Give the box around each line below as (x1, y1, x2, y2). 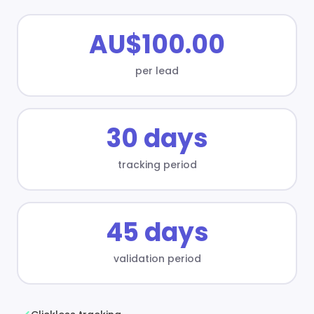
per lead (135, 63, 179, 78)
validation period (113, 251, 201, 266)
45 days (105, 214, 209, 250)
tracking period (117, 157, 197, 172)
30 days (106, 120, 208, 156)
